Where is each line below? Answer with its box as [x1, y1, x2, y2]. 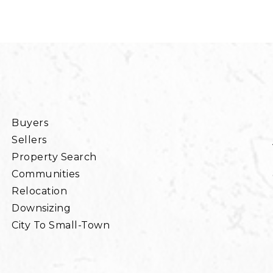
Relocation [12, 185, 68, 197]
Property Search [12, 151, 97, 163]
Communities [12, 168, 80, 180]
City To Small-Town [12, 219, 110, 232]
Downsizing [12, 202, 71, 214]
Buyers [12, 117, 49, 129]
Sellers [12, 134, 47, 146]
